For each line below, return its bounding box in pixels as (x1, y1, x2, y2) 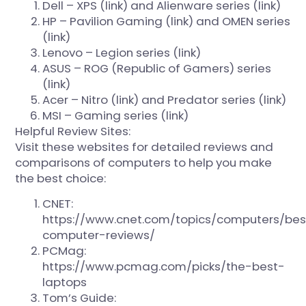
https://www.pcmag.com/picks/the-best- (42, 258, 286, 275)
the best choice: (15, 169, 107, 186)
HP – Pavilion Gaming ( (42, 12, 171, 29)
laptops (42, 274, 87, 291)
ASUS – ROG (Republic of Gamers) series (42, 59, 272, 76)
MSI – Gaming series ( (42, 107, 167, 124)
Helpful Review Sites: (15, 122, 131, 139)
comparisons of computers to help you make (15, 154, 273, 171)
